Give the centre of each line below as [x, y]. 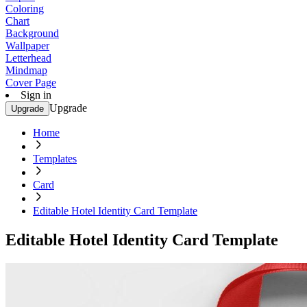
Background [32, 33]
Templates [55, 159]
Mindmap [26, 70]
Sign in [36, 95]
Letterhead [28, 58]
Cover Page [31, 83]
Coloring [25, 9]
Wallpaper [27, 46]
